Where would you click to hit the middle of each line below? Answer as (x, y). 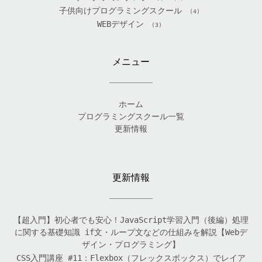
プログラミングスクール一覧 (131, 116)
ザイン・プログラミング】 (131, 244)
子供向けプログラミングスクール (120, 10)
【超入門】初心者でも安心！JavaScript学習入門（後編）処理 (131, 220)
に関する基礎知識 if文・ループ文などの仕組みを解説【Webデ (131, 232)
